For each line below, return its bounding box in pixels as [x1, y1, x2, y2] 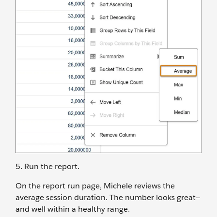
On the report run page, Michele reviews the [15, 180, 175, 191]
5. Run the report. [15, 161, 79, 171]
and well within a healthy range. [15, 203, 130, 214]
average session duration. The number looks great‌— [15, 192, 200, 202]
